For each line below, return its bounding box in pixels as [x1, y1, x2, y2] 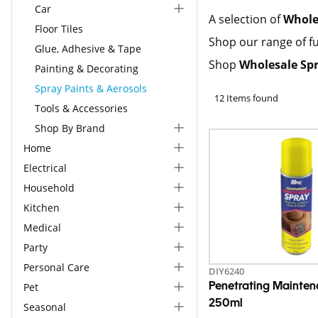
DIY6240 [209, 265, 245, 278]
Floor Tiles [35, 21, 83, 35]
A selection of [209, 11, 284, 27]
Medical [23, 220, 61, 234]
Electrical [23, 160, 67, 175]
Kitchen [23, 200, 60, 214]
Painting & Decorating [35, 61, 138, 75]
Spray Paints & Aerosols [35, 81, 147, 95]
